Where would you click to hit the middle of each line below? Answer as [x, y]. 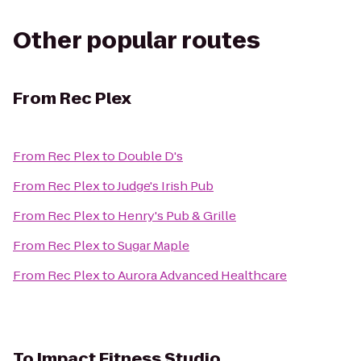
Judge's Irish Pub [165, 186]
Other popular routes [137, 41]
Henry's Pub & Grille [177, 216]
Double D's [150, 156]
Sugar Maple [154, 245]
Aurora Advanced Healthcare [202, 275]
